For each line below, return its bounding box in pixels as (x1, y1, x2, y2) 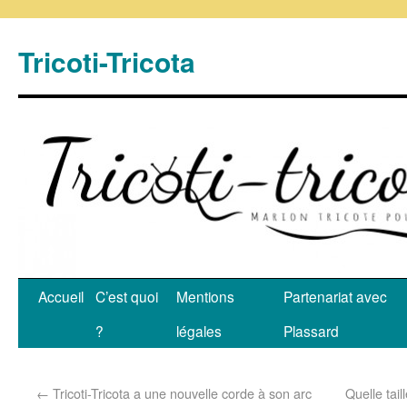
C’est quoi (95, 286, 158, 306)
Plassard (283, 321, 339, 341)
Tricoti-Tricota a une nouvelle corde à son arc (49, 383, 312, 402)
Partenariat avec (283, 286, 387, 306)
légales (176, 321, 222, 341)
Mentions (176, 286, 234, 306)
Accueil (38, 286, 84, 306)
